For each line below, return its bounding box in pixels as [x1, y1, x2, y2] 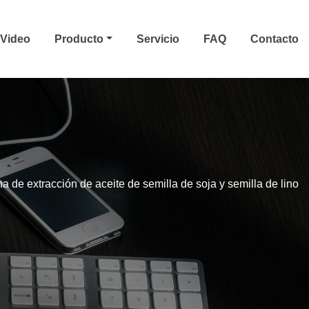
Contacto [250, 32, 299, 45]
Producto [54, 32, 107, 45]
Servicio [137, 32, 179, 45]
